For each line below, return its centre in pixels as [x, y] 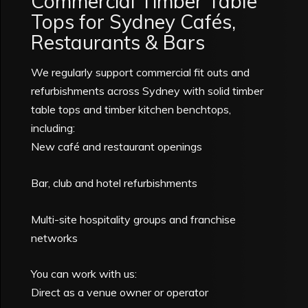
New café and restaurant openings [117, 147]
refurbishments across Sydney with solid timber [147, 91]
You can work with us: [84, 274]
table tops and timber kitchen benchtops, [131, 110]
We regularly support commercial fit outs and [141, 73]
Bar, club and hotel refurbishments [114, 183]
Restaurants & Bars [118, 43]
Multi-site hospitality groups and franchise [134, 219]
